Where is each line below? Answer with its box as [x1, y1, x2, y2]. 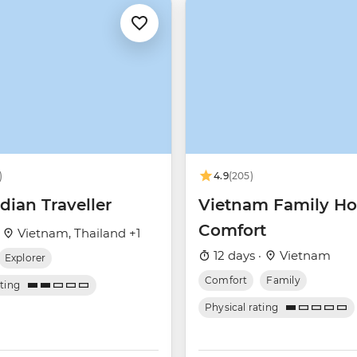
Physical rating [205, 301, 279, 314]
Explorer [4, 252, 46, 265]
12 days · [210, 248, 265, 264]
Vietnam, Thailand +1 [14, 226, 140, 241]
